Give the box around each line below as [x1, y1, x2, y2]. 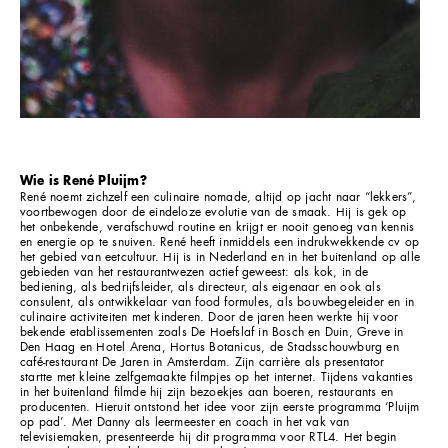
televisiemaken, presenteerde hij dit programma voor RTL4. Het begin [20, 428, 397, 445]
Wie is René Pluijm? [20, 175, 147, 188]
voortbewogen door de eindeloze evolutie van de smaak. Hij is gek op [20, 203, 407, 220]
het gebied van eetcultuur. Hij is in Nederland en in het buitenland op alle [20, 248, 421, 265]
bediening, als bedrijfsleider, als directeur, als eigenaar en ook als [20, 278, 381, 295]
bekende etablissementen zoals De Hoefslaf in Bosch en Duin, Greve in [20, 323, 404, 340]
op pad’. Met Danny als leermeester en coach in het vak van [20, 413, 350, 430]
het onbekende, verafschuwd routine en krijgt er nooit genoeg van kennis [20, 218, 415, 235]
